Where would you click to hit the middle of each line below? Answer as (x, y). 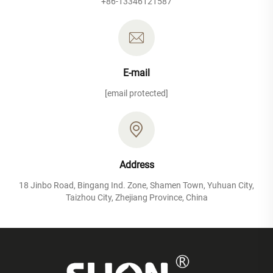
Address (136, 165)
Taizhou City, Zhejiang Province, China (136, 197)
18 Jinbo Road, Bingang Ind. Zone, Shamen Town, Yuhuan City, (136, 185)
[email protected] (136, 93)
